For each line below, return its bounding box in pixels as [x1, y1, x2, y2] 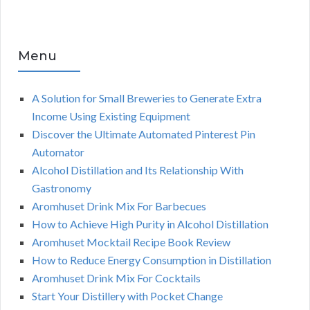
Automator [32, 145, 84, 159]
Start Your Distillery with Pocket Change [32, 289, 223, 303]
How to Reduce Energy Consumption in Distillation [32, 253, 271, 267]
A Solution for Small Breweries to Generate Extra [32, 91, 262, 105]
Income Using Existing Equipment [32, 109, 190, 123]
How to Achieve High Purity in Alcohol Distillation [32, 217, 268, 231]
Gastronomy [32, 181, 91, 195]
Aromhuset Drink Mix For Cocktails [32, 271, 201, 285]
